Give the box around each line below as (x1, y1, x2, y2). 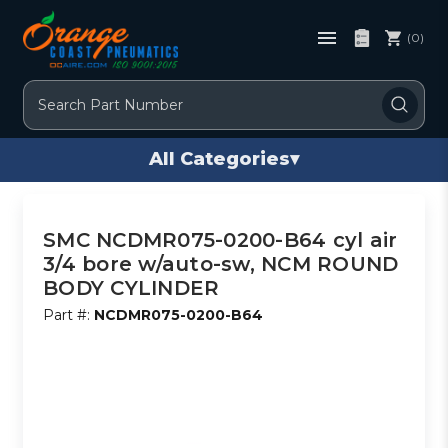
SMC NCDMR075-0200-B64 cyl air (43, 227, 398, 252)
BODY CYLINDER (43, 275, 220, 300)
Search (24, 81, 73, 100)
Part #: (43, 305, 95, 324)
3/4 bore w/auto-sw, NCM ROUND (43, 251, 399, 276)
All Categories (149, 148, 290, 171)
